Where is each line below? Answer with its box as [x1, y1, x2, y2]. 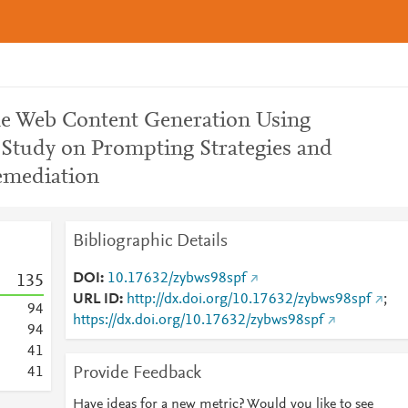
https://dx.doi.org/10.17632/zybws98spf [72, 313, 323, 328]
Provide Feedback [72, 364, 201, 382]
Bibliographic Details [72, 232, 228, 250]
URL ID [72, 292, 119, 307]
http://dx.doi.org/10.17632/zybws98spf [126, 292, 371, 307]
